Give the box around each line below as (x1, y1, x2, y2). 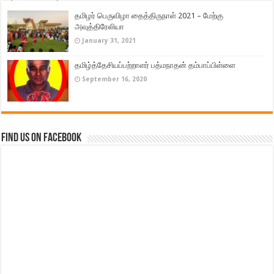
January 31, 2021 (82, 37, 136, 45)
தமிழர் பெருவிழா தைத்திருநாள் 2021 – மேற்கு (75, 11, 224, 21)
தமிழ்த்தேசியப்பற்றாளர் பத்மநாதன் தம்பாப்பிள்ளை (75, 61, 236, 70)
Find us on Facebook (1, 132, 82, 145)
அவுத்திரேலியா (75, 22, 125, 32)
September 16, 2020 (82, 75, 147, 83)
